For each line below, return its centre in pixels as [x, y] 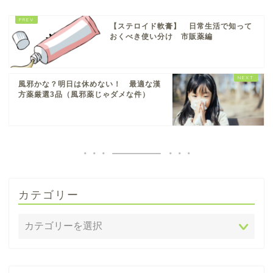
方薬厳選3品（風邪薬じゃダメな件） [84, 95]
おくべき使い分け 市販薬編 [161, 37]
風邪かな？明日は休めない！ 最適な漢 [90, 84]
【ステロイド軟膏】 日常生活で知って [181, 27]
